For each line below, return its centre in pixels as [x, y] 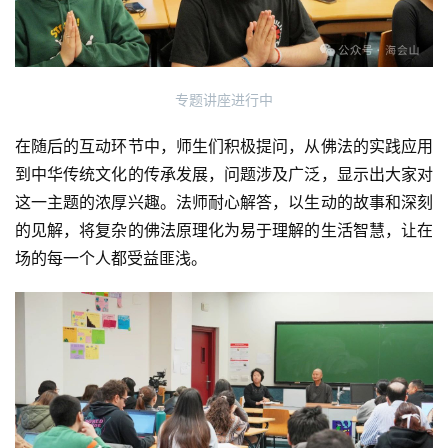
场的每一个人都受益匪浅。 [111, 257]
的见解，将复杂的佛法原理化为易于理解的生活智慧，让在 [224, 229]
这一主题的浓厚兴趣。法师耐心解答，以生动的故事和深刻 [224, 201]
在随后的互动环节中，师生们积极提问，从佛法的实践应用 [224, 145]
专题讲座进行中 [224, 99]
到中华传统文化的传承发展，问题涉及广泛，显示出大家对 [224, 173]
